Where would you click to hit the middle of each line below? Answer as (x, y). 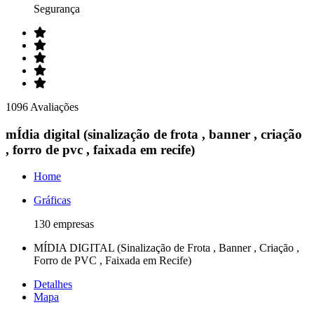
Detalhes (53, 285)
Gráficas (52, 200)
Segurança (57, 9)
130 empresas (64, 224)
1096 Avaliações (42, 107)
